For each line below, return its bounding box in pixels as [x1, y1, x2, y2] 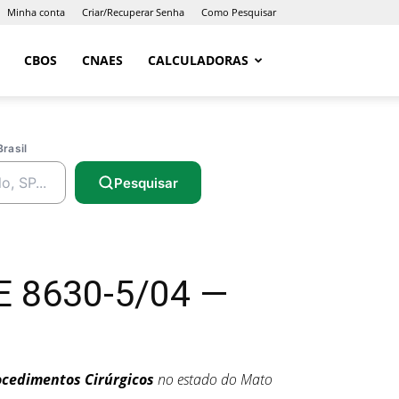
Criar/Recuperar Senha [82, 5, 184, 19]
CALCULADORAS [148, 52, 248, 69]
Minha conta [7, 5, 65, 19]
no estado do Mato [154, 370, 273, 389]
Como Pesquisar [201, 5, 276, 19]
